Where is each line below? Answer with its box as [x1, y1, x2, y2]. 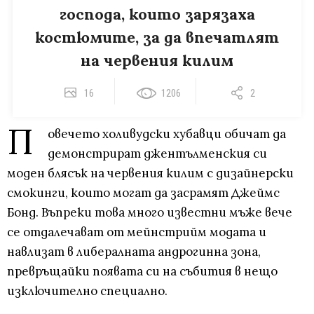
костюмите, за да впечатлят [35, 27, 279, 47]
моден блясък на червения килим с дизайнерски [7, 165, 294, 181]
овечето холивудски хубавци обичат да [48, 125, 286, 142]
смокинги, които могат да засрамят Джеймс [7, 184, 280, 200]
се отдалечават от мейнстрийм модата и [7, 224, 266, 240]
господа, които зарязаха [59, 4, 255, 24]
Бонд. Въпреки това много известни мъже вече [7, 204, 292, 220]
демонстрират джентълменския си [48, 145, 267, 161]
